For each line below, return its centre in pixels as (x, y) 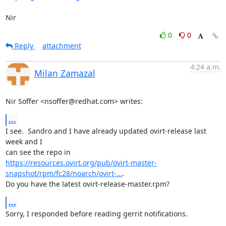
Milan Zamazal (65, 73)
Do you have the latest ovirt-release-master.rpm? (87, 184)
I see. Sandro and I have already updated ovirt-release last (106, 131)
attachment (62, 45)
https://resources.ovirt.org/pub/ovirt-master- (81, 162)
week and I (24, 141)
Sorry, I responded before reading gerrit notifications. (96, 213)
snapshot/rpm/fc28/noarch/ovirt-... (64, 173)
